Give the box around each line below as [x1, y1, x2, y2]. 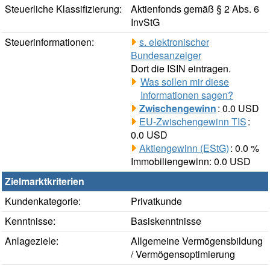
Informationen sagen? [140, 88, 233, 102]
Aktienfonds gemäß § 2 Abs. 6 [131, 2, 259, 16]
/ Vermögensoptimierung [131, 247, 235, 262]
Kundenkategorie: [5, 194, 81, 209]
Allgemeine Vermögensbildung [131, 234, 263, 248]
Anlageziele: [5, 234, 58, 248]
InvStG [131, 15, 160, 30]
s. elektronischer [139, 35, 209, 49]
